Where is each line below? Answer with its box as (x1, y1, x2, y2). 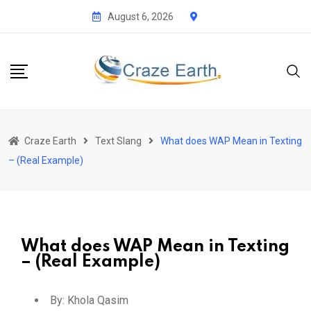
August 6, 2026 (108, 10, 174, 22)
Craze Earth (24, 135, 76, 146)
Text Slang (95, 135, 142, 146)
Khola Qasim (65, 293, 128, 307)
